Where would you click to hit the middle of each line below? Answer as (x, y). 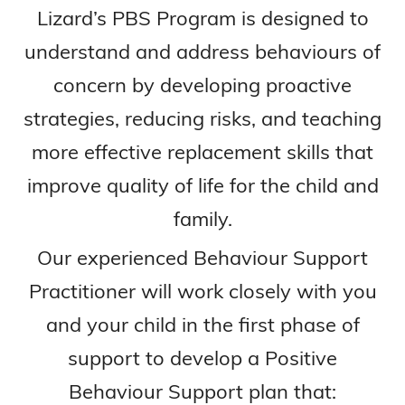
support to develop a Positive (202, 358)
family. (202, 218)
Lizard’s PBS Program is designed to (202, 18)
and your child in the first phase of (202, 324)
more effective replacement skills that (202, 151)
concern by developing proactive (202, 85)
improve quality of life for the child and (202, 185)
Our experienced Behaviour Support (202, 257)
